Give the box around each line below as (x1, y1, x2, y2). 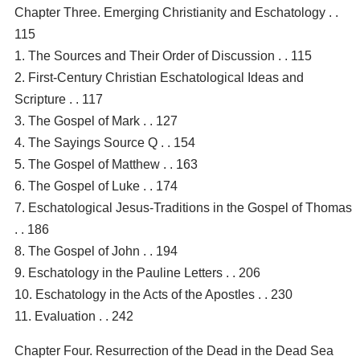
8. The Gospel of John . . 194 (14, 243, 178, 258)
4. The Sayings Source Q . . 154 (14, 135, 195, 149)
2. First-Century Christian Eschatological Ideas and (14, 70, 304, 84)
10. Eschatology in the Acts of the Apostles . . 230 (14, 287, 292, 301)
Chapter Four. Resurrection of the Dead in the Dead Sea (14, 343, 333, 358)
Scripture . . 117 (14, 92, 103, 106)
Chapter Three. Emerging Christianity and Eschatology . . (14, 5, 338, 19)
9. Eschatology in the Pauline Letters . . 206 (14, 265, 260, 280)
